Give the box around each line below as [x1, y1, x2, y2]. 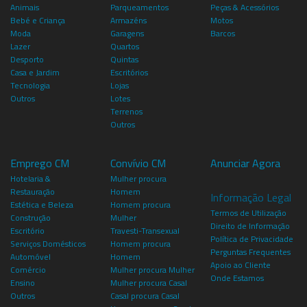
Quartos [110, 39, 139, 53]
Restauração [10, 184, 55, 198]
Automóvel [10, 249, 51, 263]
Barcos [210, 26, 235, 40]
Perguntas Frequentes [210, 245, 291, 258]
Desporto [10, 52, 44, 66]
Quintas [110, 52, 138, 66]
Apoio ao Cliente [210, 258, 271, 271]
